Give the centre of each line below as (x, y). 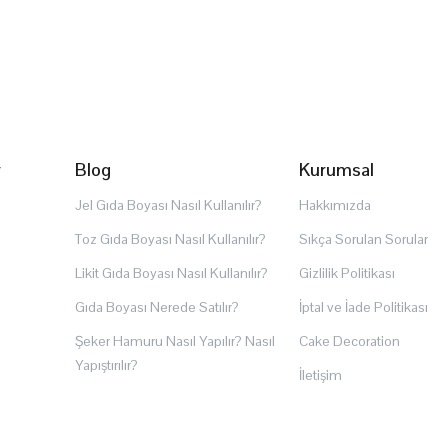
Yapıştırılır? (106, 365)
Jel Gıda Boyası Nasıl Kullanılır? (168, 205)
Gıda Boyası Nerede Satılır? (157, 307)
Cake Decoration (349, 341)
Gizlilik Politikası (346, 273)
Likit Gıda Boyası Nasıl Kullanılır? (171, 273)
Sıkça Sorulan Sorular (363, 239)
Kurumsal (336, 170)
